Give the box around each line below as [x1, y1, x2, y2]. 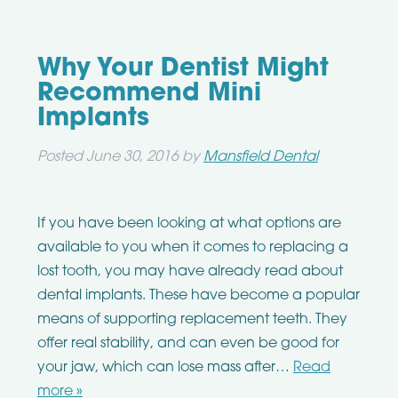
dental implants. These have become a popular [36, 289, 360, 304]
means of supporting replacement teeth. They [36, 313, 347, 328]
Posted [36, 150, 86, 165]
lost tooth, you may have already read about [36, 265, 343, 280]
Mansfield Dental [203, 150, 318, 165]
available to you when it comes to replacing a [36, 241, 348, 256]
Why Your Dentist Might [36, 57, 329, 83]
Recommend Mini [36, 82, 261, 107]
